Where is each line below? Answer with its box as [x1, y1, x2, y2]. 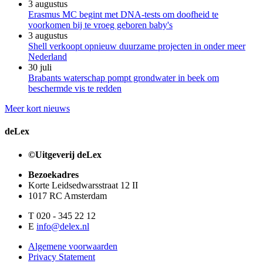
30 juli [28, 62, 52, 73]
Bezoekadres [28, 169, 79, 180]
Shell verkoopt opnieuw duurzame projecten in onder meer [28, 41, 245, 52]
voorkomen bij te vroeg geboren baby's [28, 20, 173, 31]
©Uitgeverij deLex [28, 149, 102, 160]
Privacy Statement [28, 251, 95, 262]
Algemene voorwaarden [28, 241, 117, 251]
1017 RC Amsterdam [28, 190, 107, 201]
